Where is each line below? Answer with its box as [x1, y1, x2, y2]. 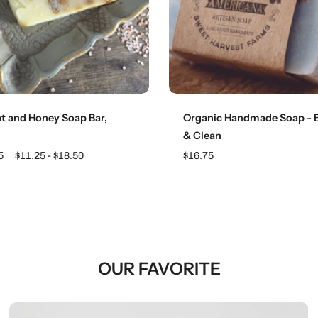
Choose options [6, 93, 76, 104]
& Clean [183, 129, 221, 142]
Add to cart [253, 93, 302, 104]
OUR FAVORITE [97, 258, 221, 279]
